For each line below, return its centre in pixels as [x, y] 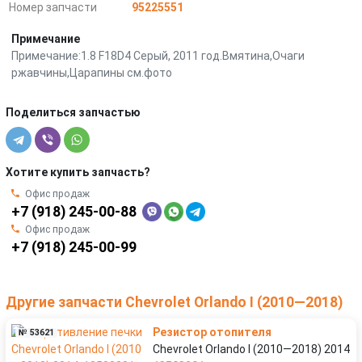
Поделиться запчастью [73, 112]
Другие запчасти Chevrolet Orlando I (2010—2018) [174, 302]
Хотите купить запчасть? [78, 172]
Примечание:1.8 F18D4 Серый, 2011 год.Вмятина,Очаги [158, 55]
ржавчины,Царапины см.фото [92, 72]
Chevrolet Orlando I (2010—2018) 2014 [251, 349]
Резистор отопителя [212, 332]
